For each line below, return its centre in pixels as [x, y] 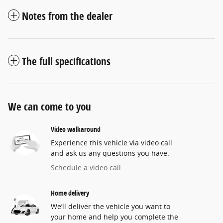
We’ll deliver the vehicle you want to [111, 206]
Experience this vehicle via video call [111, 143]
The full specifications [66, 61]
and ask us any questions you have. [110, 153]
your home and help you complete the [114, 217]
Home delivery [70, 193]
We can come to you [50, 107]
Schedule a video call [86, 167]
